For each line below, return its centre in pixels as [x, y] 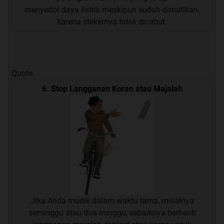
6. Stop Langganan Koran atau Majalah [112, 89]
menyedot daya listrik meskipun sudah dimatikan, [112, 10]
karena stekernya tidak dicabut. [112, 22]
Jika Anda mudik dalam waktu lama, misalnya [112, 201]
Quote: [23, 73]
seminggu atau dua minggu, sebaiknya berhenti [112, 213]
